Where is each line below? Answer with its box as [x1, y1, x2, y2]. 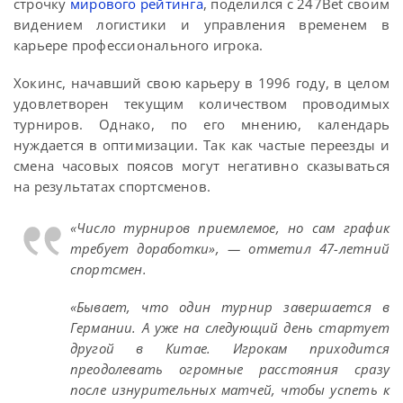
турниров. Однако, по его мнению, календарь [13, 115, 390, 134]
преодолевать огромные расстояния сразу [69, 360, 390, 379]
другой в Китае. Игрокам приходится [69, 339, 390, 358]
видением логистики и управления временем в [13, 15, 390, 34]
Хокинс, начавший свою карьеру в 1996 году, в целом [13, 74, 390, 93]
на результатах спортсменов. [13, 177, 211, 196]
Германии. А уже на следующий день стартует [69, 318, 390, 337]
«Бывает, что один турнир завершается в [69, 298, 390, 317]
